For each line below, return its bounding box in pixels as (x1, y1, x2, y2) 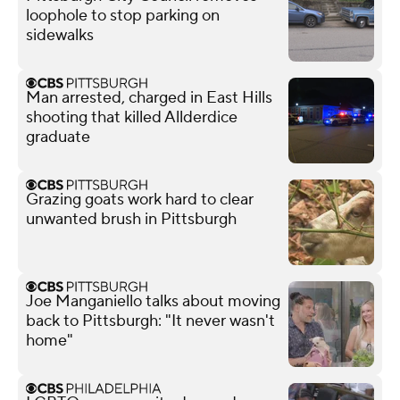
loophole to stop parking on (26, 4, 220, 26)
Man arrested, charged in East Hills (26, 87, 272, 108)
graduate (26, 126, 90, 147)
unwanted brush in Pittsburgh (26, 208, 237, 229)
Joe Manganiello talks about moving (26, 290, 280, 312)
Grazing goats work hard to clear (26, 188, 254, 210)
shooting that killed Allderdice (26, 106, 237, 128)
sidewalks (26, 24, 94, 46)
